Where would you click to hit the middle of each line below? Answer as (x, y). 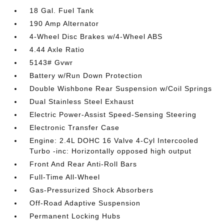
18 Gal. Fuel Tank (62, 10)
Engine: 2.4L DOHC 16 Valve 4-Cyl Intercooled (114, 140)
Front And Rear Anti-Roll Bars (83, 164)
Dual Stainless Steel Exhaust (82, 101)
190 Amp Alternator (64, 23)
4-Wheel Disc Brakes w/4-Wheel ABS (96, 36)
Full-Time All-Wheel (65, 177)
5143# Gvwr (51, 62)
